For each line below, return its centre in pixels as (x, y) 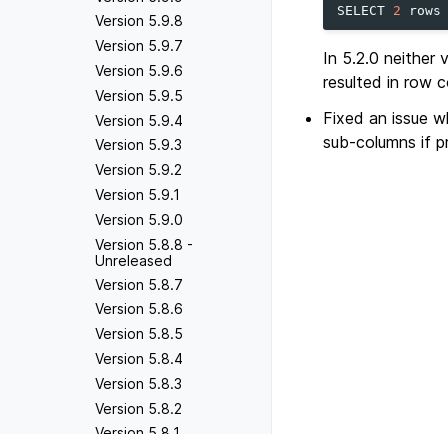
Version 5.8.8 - (144, 244)
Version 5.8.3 (138, 383)
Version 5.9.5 (139, 95)
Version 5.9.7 (139, 46)
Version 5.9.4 (139, 120)
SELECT (361, 10)
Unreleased (133, 260)
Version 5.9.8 (139, 21)
